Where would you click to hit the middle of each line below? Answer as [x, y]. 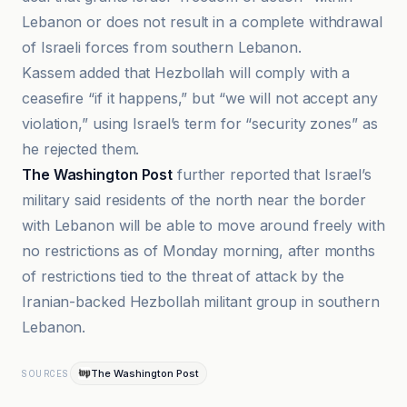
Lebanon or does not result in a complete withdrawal [202, 22]
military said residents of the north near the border [194, 200]
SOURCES [46, 373]
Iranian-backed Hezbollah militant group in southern [201, 302]
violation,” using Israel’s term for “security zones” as [200, 124]
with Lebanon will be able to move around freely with [203, 225]
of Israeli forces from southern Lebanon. [162, 47]
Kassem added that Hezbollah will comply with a [186, 73]
